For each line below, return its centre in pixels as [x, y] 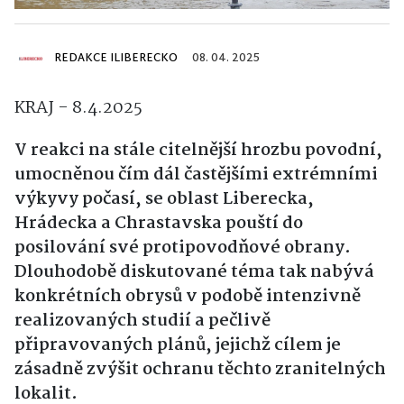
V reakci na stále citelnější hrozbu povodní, [198, 151]
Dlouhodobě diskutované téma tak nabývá [194, 273]
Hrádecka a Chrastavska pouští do [159, 224]
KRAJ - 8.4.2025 [78, 109]
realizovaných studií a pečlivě [142, 321]
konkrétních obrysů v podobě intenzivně [188, 297]
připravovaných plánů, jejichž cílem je [178, 346]
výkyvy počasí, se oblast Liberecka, [164, 200]
